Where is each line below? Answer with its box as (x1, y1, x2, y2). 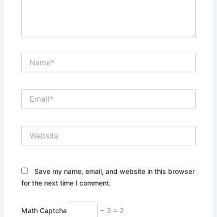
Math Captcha (21, 206, 67, 215)
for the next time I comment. (21, 179, 111, 187)
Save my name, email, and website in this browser (34, 167, 195, 176)
